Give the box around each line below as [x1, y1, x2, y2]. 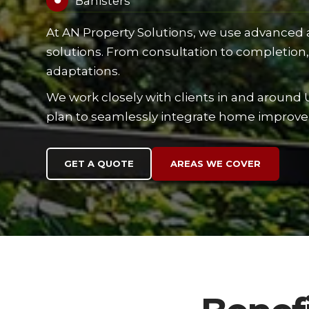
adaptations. [46, 64, 121, 78]
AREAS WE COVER [170, 158, 261, 169]
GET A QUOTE [64, 158, 134, 169]
